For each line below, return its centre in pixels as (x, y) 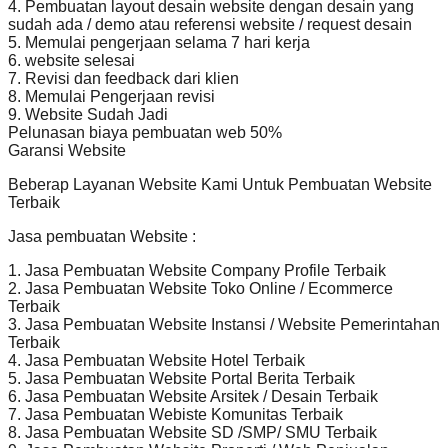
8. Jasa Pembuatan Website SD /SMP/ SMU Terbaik (192, 432)
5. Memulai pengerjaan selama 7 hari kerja (159, 42)
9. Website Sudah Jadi (88, 114)
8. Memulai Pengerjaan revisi (111, 96)
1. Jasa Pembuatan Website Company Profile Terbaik (197, 270)
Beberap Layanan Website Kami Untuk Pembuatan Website (220, 184)
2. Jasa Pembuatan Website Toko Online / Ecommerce (200, 288)
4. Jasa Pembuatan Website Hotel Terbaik (156, 360)
